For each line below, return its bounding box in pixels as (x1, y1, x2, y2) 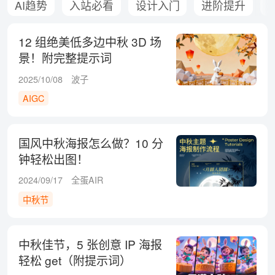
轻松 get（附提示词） (18, 251, 131, 268)
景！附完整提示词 (18, 49, 112, 66)
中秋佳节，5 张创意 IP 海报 (18, 235, 162, 252)
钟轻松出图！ (18, 150, 88, 168)
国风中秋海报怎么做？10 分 (18, 134, 163, 152)
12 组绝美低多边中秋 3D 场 (18, 33, 161, 50)
